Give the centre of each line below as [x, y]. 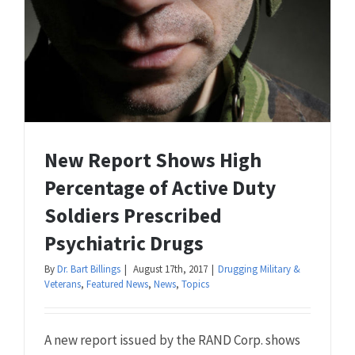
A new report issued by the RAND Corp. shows [172, 340]
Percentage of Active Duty [160, 188]
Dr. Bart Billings [89, 269]
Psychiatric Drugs [124, 244]
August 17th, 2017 [170, 269]
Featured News [117, 284]
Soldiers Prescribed [133, 216]
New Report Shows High [153, 160]
